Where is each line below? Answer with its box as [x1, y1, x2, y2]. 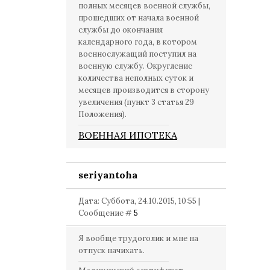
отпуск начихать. [78, 245, 145, 256]
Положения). [78, 109, 127, 119]
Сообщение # [78, 208, 134, 218]
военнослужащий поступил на [78, 49, 196, 59]
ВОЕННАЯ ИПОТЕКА [78, 129, 177, 141]
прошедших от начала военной [78, 13, 199, 23]
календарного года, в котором [78, 37, 197, 47]
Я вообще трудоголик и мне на [78, 233, 198, 243]
